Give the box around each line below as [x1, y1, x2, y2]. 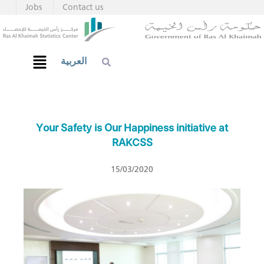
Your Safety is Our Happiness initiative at [36, 120, 228, 137]
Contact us [62, 2, 103, 12]
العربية [61, 55, 87, 67]
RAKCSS [111, 134, 153, 151]
